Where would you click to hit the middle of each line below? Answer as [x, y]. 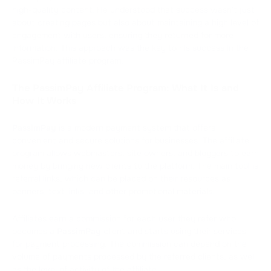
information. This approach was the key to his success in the [130, 47]
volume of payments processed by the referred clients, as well [134, 256]
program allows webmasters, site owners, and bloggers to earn [135, 153]
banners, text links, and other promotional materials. [113, 191]
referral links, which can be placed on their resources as [121, 178]
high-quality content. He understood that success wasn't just [133, 9]
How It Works [44, 100]
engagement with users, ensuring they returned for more [123, 35]
